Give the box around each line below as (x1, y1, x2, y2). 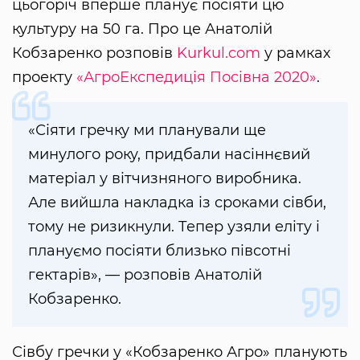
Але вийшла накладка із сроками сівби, (28, 194, 326, 212)
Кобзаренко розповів (12, 44, 177, 63)
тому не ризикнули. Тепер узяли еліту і (28, 218, 320, 236)
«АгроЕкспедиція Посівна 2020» (76, 68, 317, 87)
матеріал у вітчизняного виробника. (28, 170, 301, 188)
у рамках (260, 44, 330, 63)
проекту (12, 68, 76, 87)
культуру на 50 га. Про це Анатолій (12, 20, 272, 39)
